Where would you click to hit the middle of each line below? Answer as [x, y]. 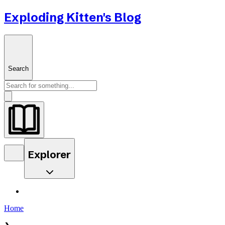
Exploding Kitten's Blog [73, 17]
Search [18, 68]
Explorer [49, 154]
